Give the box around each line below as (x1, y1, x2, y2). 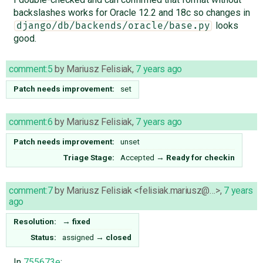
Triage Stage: (63, 152, 115, 162)
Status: (31, 232, 57, 242)
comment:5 (9, 63, 53, 75)
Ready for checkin (166, 152, 235, 162)
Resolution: (14, 216, 57, 226)
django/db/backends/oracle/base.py (16, 21, 210, 31)
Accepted (120, 152, 154, 162)
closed (106, 232, 131, 242)
